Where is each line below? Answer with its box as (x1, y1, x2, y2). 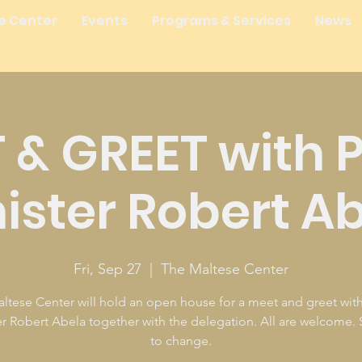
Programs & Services (151, 11, 291, 30)
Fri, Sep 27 (74, 260, 141, 278)
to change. (150, 333, 212, 348)
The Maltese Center (161, 260, 288, 278)
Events (81, 11, 128, 30)
